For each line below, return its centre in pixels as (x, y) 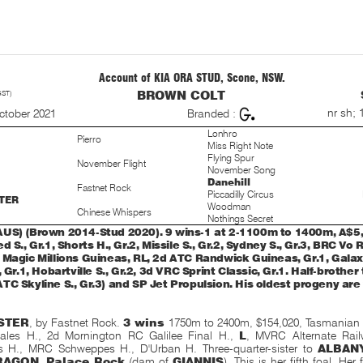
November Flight (112, 163)
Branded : (212, 113)
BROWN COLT (181, 95)
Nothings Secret (241, 218)
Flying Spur (231, 158)
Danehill (229, 182)
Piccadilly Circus (241, 194)
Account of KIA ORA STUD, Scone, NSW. (192, 78)
